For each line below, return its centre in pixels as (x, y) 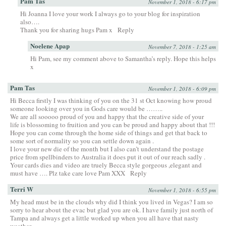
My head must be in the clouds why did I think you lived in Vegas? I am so (111, 202)
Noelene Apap (50, 46)
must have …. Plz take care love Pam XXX (68, 173)
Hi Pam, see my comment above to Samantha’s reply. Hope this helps (123, 59)
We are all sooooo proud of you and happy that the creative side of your (107, 117)
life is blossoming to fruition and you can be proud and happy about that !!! (112, 125)
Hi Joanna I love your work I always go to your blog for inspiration (110, 14)
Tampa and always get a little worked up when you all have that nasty (104, 218)
